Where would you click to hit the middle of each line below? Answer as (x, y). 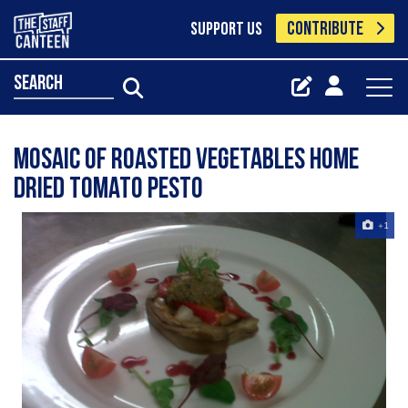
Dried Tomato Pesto (108, 190)
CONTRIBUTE (326, 30)
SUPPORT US (226, 30)
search (38, 84)
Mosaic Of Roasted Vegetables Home (186, 161)
